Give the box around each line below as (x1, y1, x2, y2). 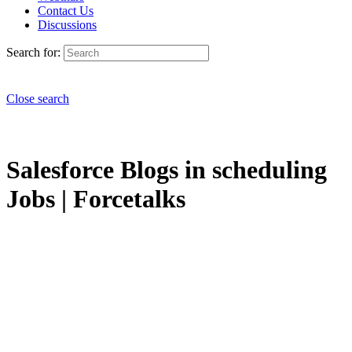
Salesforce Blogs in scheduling (6, 156, 327, 185)
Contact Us (38, 4, 93, 17)
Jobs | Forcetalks (6, 185, 185, 214)
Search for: (6, 46, 60, 59)
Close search (6, 92, 69, 105)
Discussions (38, 18, 97, 31)
